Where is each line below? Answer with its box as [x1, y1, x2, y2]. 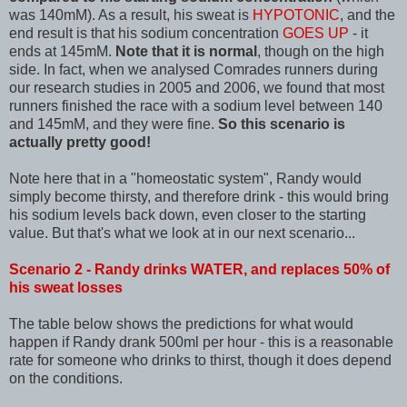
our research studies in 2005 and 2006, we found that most [9, 79, 384, 95]
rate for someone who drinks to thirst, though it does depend [9, 352, 392, 368]
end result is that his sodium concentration [9, 25, 283, 41]
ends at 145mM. [9, 43, 115, 59]
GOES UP [283, 25, 349, 41]
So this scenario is [218, 115, 345, 132]
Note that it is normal [115, 43, 257, 59]
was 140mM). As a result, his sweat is [9, 6, 253, 23]
